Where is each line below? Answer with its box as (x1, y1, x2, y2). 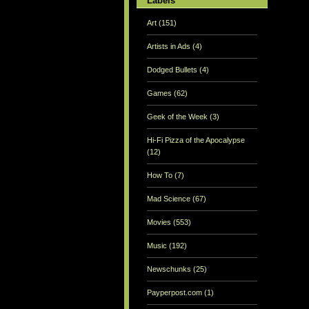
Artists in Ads (147, 42, 192, 51)
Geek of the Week (147, 112, 210, 121)
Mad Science (147, 195, 192, 203)
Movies (147, 218, 173, 227)
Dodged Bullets (147, 66, 199, 74)
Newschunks (147, 265, 193, 274)
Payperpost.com (147, 288, 204, 297)
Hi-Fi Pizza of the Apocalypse (147, 136, 245, 145)
